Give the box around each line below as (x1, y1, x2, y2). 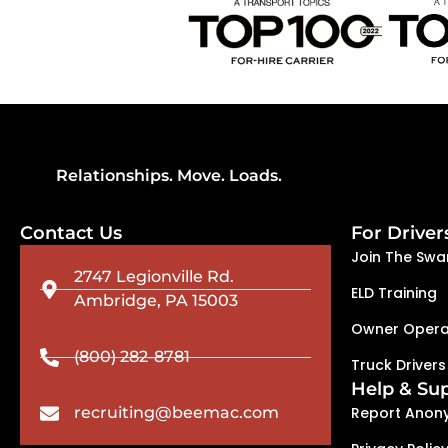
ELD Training (351, 283, 437, 304)
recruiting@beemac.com (73, 403, 279, 423)
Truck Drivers (351, 355, 446, 376)
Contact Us (20, 222, 122, 245)
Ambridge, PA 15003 (73, 291, 238, 311)
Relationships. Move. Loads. (55, 166, 282, 186)
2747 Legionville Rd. (73, 267, 234, 287)
